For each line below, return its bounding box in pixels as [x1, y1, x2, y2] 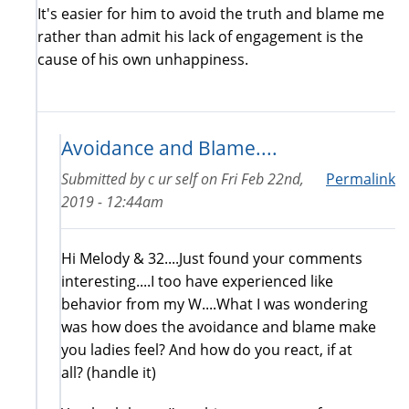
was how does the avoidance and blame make [61, 316, 376, 337]
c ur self [148, 168, 197, 189]
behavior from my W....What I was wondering [61, 293, 368, 314]
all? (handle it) [61, 362, 156, 383]
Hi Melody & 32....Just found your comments [61, 247, 362, 268]
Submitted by [61, 168, 148, 189]
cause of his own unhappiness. [37, 48, 252, 69]
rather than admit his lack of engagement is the [37, 26, 363, 47]
